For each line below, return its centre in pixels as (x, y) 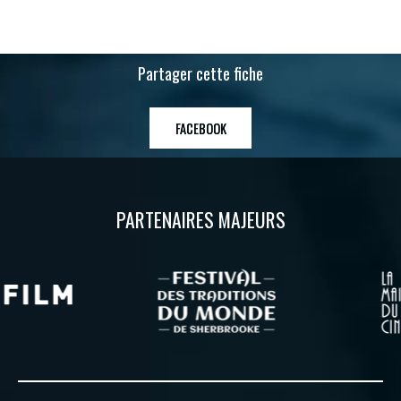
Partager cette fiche (200, 74)
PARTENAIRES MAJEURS (200, 220)
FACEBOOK (200, 128)
